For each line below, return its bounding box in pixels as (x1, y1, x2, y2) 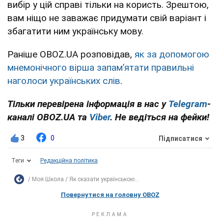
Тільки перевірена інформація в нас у (7, 98, 168, 110)
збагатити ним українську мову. (7, 26, 143, 37)
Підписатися (159, 134, 202, 142)
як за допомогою (135, 49, 209, 60)
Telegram (168, 98, 207, 110)
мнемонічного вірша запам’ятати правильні (7, 62, 194, 74)
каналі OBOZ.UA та (7, 111, 89, 123)
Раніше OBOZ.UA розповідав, (7, 49, 135, 60)
